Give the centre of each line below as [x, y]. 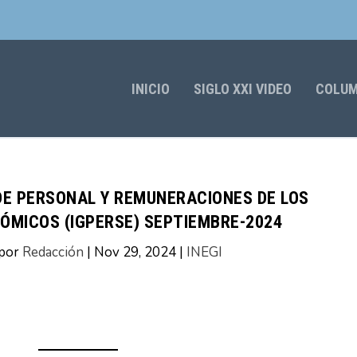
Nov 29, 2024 [135, 253]
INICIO [150, 88]
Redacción [53, 253]
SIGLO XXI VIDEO [242, 88]
